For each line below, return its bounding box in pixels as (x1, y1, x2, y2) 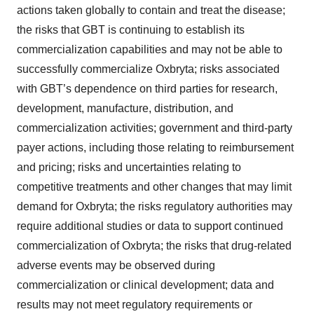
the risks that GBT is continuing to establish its (17, 23, 245, 36)
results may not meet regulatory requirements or (17, 298, 252, 310)
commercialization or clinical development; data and (17, 278, 274, 291)
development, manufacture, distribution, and (17, 102, 233, 114)
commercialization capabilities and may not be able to (17, 43, 282, 55)
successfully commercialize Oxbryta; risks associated (17, 62, 280, 75)
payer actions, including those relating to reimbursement (17, 141, 294, 153)
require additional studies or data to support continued (17, 219, 283, 232)
